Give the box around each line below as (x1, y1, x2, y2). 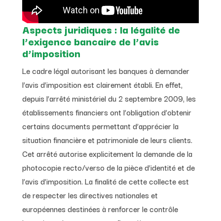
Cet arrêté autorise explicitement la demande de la (22, 147, 192, 159)
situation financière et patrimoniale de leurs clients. (22, 133, 192, 146)
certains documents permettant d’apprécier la (22, 119, 179, 132)
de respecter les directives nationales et (22, 188, 158, 201)
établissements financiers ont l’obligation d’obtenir (22, 106, 191, 118)
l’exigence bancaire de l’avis (22, 33, 159, 49)
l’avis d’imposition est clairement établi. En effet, (22, 78, 183, 90)
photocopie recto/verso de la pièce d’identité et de (22, 161, 195, 173)
